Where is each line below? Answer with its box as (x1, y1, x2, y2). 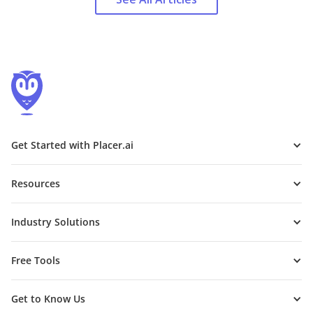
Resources (11, 177, 60, 191)
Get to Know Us (11, 292, 85, 306)
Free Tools (11, 254, 60, 268)
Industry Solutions (11, 215, 100, 229)
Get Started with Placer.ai (11, 138, 133, 152)
